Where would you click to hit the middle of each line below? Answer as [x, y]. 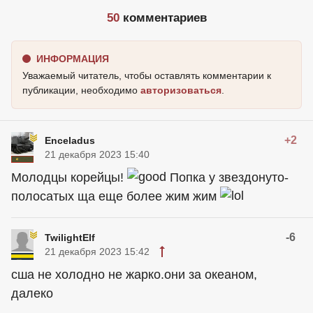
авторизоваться [181, 90]
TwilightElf [70, 238]
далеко [32, 294]
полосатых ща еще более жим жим [116, 197]
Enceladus [70, 141]
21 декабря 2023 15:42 [97, 252]
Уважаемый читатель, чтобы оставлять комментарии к [147, 76]
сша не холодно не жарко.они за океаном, [134, 275]
